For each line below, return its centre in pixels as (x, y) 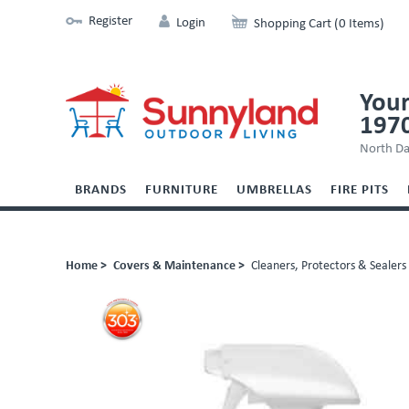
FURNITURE (182, 190)
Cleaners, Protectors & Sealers (329, 266)
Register (110, 21)
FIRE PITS (360, 190)
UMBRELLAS (274, 190)
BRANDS (101, 190)
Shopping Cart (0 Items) (319, 24)
